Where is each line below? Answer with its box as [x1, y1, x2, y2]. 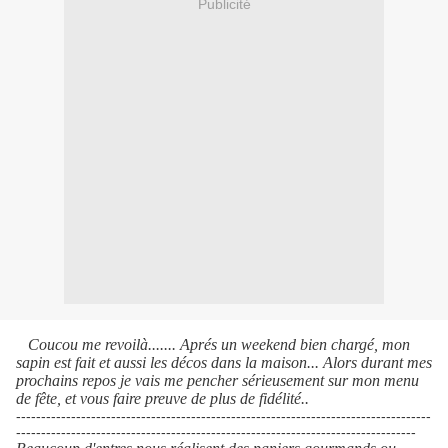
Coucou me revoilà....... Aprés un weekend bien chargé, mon [28, 336, 410, 354]
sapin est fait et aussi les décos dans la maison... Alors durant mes [16, 354, 432, 372]
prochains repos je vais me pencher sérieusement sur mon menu [16, 372, 419, 390]
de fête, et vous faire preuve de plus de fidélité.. [16, 390, 309, 408]
